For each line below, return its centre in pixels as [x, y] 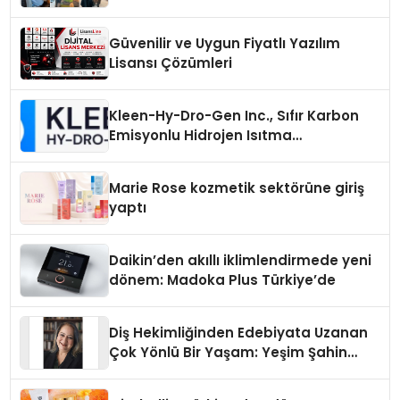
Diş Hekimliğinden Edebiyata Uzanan [239, 332]
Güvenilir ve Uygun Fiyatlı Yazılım [225, 43]
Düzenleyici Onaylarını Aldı [203, 174]
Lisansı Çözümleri [171, 62]
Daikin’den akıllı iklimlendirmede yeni [241, 260]
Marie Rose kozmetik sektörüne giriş [237, 187]
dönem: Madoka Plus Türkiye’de [223, 279]
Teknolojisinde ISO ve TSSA [205, 154]
